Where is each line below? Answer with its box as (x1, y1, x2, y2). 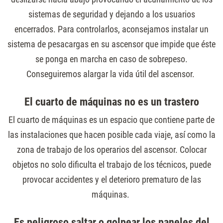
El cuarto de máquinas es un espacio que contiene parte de (8, 114, 215, 125)
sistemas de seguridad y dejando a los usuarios (28, 9, 195, 19)
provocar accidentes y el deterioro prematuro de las (22, 174, 201, 185)
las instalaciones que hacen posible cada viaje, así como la (7, 129, 216, 140)
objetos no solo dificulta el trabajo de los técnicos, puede (12, 159, 211, 170)
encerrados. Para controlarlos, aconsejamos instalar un (14, 24, 209, 34)
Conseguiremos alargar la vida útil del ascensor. (26, 69, 197, 79)
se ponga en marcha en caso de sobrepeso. (35, 54, 188, 64)
